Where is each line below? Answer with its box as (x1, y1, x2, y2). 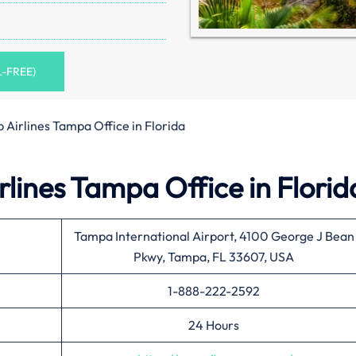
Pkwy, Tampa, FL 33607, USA (133, 249, 294, 265)
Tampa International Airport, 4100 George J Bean (73, 228, 354, 245)
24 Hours (188, 317, 239, 334)
